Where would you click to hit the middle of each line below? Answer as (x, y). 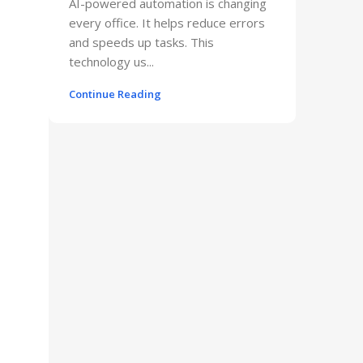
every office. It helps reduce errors (167, 22)
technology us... (111, 61)
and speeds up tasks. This (141, 42)
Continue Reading (115, 94)
